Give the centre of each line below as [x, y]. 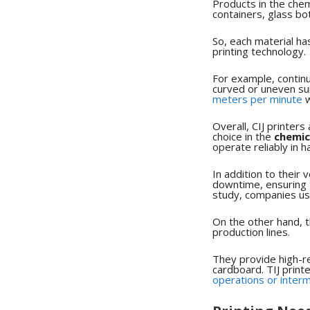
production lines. [251, 231]
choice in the [243, 136]
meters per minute [257, 99]
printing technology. [259, 51]
